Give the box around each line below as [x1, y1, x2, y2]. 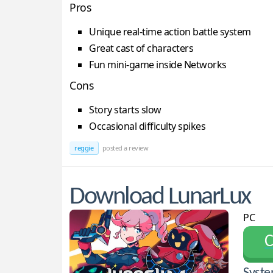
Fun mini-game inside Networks [89, 58, 227, 72]
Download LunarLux [69, 185, 250, 210]
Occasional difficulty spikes [89, 119, 205, 133]
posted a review [101, 143, 148, 153]
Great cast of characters [89, 41, 193, 55]
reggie [74, 143, 93, 153]
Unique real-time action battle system [89, 25, 251, 39]
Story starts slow [89, 103, 161, 117]
